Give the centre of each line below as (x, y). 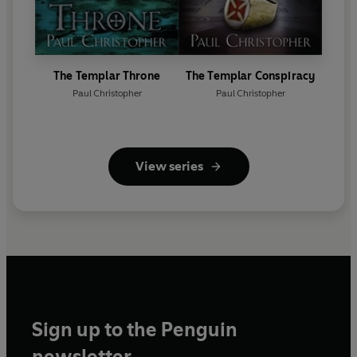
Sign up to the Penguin (135, 330)
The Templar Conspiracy (250, 76)
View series (169, 167)
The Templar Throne (107, 76)
